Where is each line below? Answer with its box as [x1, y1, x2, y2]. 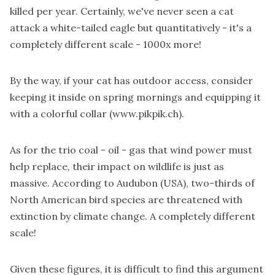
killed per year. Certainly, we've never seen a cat [10, 5, 234, 18]
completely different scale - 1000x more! [10, 38, 201, 51]
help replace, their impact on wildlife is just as [10, 160, 224, 173]
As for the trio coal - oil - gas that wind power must [10, 144, 252, 157]
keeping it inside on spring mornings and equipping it [10, 91, 261, 104]
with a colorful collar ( [10, 107, 112, 120]
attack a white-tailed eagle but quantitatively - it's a [10, 21, 252, 34]
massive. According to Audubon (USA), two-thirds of [10, 177, 255, 190]
